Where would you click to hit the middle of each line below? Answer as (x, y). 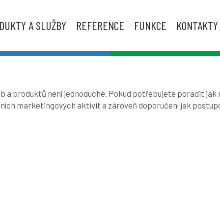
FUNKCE (150, 25)
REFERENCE (100, 25)
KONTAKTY (197, 25)
